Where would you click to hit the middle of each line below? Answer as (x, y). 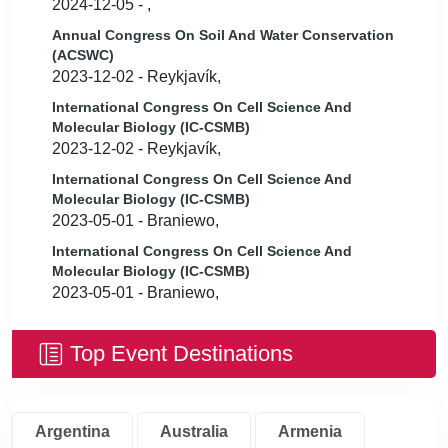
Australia (194, 431)
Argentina (72, 431)
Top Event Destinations (181, 353)
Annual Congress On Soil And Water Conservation (223, 35)
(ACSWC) (83, 55)
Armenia (310, 431)
